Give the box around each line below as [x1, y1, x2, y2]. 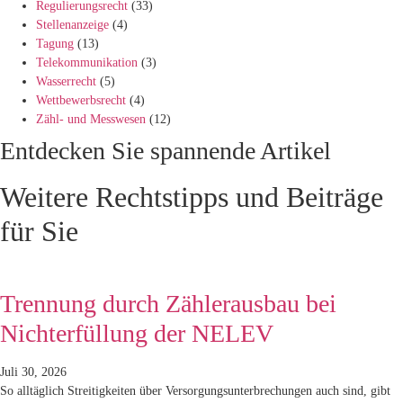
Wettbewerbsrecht [36, 93, 126, 107]
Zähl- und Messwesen [36, 112, 146, 126]
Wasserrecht [36, 74, 96, 88]
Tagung [36, 36, 74, 50]
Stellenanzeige [36, 17, 109, 31]
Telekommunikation [36, 55, 138, 69]
